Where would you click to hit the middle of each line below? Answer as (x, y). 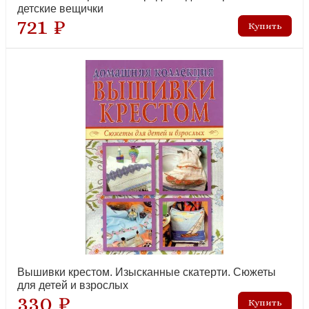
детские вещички (60, 9)
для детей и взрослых (73, 285)
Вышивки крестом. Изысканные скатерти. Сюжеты (147, 272)
